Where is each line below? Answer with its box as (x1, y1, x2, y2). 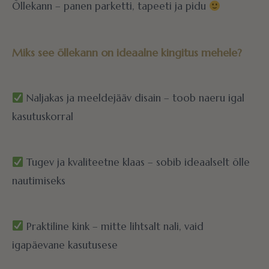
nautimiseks (12, 174, 65, 188)
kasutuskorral (12, 110, 73, 124)
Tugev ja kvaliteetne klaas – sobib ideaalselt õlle (23, 156, 250, 169)
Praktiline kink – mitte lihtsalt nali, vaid (23, 219, 204, 233)
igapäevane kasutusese (12, 238, 118, 252)
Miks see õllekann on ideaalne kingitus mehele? (12, 45, 242, 59)
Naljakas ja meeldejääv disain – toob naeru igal (23, 91, 245, 105)
